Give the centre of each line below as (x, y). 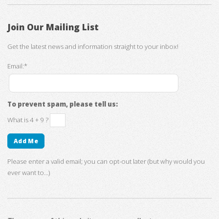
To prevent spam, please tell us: (63, 104)
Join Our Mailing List (53, 27)
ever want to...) (29, 173)
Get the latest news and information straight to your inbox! (93, 47)
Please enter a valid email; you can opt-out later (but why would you (106, 162)
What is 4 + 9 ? (29, 120)
